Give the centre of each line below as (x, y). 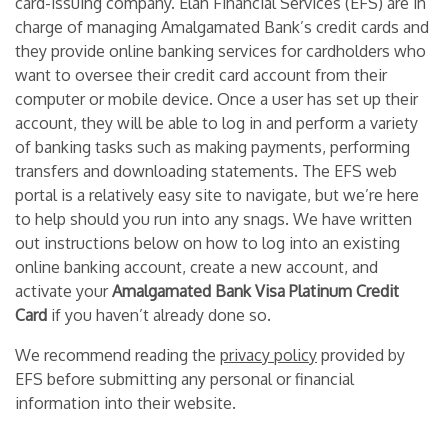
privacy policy (268, 354)
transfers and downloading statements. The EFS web (206, 170)
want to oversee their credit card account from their (201, 74)
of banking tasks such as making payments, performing (212, 146)
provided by (361, 354)
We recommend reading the (117, 354)
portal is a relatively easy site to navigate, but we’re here (217, 194)
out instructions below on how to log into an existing (207, 242)
